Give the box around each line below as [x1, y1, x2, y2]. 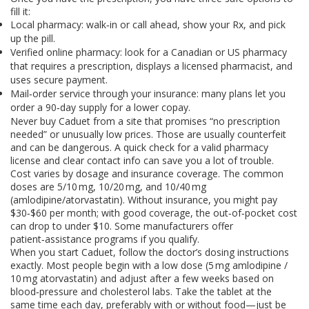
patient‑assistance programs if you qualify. [10, 232, 199, 246]
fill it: [10, 5, 30, 18]
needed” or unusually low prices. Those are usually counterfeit [10, 128, 286, 141]
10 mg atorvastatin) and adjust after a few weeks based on [10, 272, 274, 285]
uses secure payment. [10, 73, 108, 86]
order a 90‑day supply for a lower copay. [10, 101, 190, 114]
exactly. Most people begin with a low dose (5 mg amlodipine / [10, 259, 288, 272]
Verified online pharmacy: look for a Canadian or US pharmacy [10, 46, 287, 59]
